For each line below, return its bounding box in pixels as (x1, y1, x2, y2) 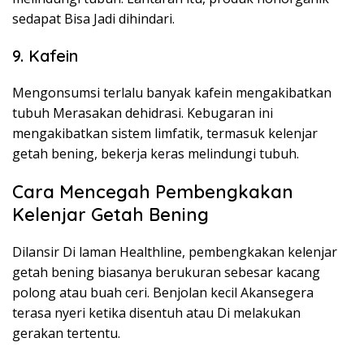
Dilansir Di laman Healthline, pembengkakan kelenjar (12, 243, 337, 261)
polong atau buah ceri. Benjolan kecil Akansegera (12, 284, 314, 301)
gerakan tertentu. (12, 324, 120, 342)
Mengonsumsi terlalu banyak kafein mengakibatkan (12, 84, 331, 102)
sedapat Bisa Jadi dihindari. (12, 10, 175, 28)
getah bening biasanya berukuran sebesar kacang (12, 263, 320, 281)
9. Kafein (12, 45, 78, 66)
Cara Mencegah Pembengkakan (12, 180, 293, 203)
